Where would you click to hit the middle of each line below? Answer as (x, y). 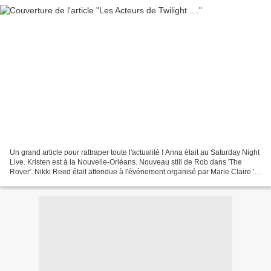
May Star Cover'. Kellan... (51, 181)
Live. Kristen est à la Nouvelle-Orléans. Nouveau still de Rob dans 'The (126, 162)
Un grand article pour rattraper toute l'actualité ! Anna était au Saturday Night (135, 152)
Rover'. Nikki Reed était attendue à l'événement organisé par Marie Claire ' (132, 171)
